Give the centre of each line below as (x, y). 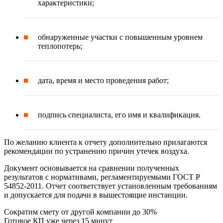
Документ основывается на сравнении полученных (92, 168)
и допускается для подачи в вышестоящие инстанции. (96, 195)
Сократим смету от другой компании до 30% (80, 212)
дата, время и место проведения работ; (103, 80)
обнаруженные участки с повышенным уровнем (120, 37)
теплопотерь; (60, 46)
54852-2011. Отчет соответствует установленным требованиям (111, 186)
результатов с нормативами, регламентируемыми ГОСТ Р (102, 177)
